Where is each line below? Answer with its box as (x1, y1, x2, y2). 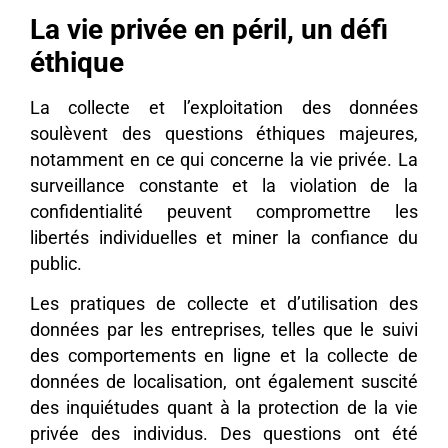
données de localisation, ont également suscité (30, 372, 418, 393)
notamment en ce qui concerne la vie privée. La (30, 149, 418, 170)
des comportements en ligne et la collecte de (30, 346, 418, 367)
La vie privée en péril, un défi (30, 12, 388, 46)
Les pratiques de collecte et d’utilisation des (30, 294, 418, 315)
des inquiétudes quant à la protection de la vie (30, 398, 418, 419)
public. (30, 253, 82, 274)
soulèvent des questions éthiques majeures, (30, 123, 418, 144)
